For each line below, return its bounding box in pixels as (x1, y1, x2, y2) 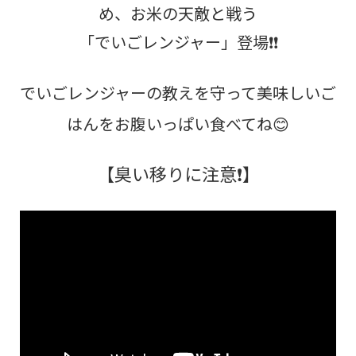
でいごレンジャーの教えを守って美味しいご (20, 81, 336, 105)
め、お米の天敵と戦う (99, 2, 257, 25)
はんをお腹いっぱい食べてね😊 (67, 112, 289, 136)
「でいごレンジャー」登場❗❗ (78, 30, 278, 54)
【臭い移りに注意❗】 (96, 161, 260, 187)
